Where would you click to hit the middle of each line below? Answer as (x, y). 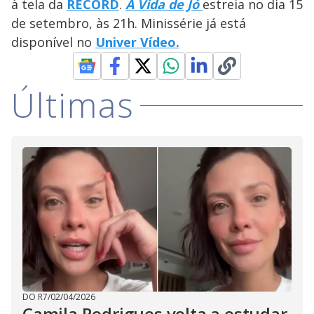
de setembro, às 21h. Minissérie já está (129, 23)
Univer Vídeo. (137, 42)
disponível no (53, 42)
